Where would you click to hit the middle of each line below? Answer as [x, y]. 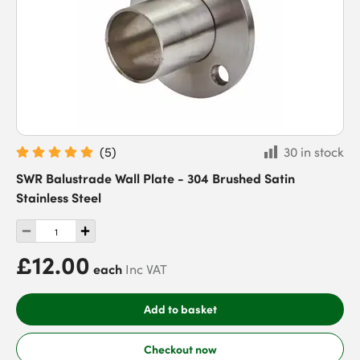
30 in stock [314, 152]
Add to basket [180, 309]
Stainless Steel [59, 197]
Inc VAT [146, 269]
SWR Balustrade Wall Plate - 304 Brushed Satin [155, 178]
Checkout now [180, 348]
